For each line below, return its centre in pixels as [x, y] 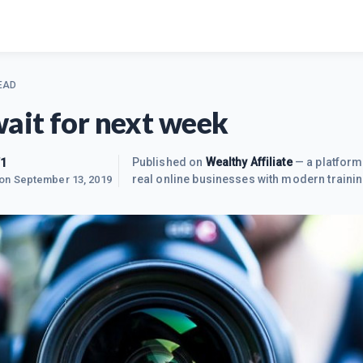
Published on [169, 162]
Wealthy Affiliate [249, 162]
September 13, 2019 [62, 179]
